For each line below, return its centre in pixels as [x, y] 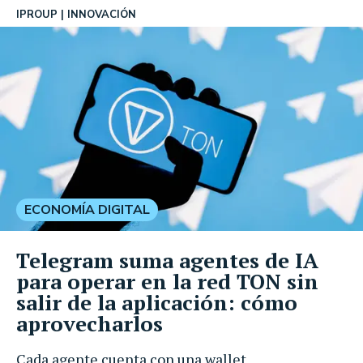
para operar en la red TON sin [167, 281]
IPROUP [37, 15]
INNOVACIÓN [102, 15]
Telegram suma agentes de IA [167, 260]
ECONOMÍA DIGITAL [87, 209]
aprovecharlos [90, 323]
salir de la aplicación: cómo [157, 302]
